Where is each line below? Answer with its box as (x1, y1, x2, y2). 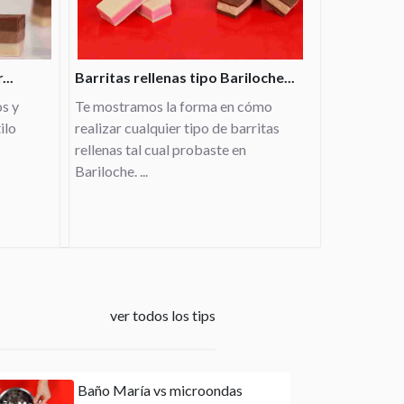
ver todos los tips (110, 307, 216, 324)
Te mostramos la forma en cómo (75, 97, 272, 115)
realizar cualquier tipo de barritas (75, 119, 280, 136)
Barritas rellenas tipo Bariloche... (75, 69, 295, 86)
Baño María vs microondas (78, 381, 243, 399)
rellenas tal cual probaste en (75, 141, 246, 158)
